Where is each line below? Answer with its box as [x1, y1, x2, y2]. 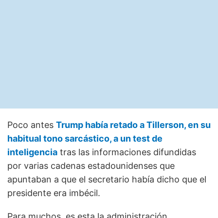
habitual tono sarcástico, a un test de [7, 133, 163, 144]
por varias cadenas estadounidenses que [7, 160, 175, 171]
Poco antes [7, 119, 56, 130]
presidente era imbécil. [7, 187, 100, 198]
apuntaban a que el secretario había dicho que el [7, 174, 206, 184]
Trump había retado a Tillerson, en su [56, 119, 211, 130]
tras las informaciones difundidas [57, 146, 196, 157]
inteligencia [7, 146, 57, 157]
